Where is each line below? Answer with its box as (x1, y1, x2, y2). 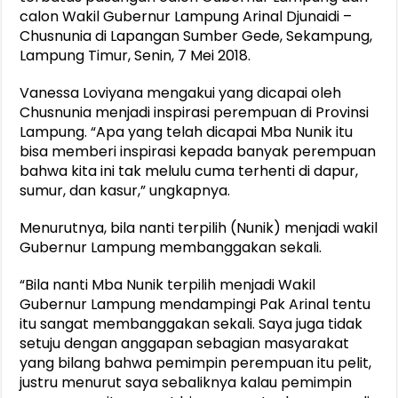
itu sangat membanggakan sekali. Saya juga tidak (20, 314, 363, 335)
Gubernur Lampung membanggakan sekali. (20, 237, 322, 259)
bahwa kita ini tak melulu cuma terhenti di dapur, (20, 161, 359, 182)
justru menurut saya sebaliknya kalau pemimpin (20, 372, 353, 394)
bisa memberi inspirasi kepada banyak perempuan (20, 141, 377, 163)
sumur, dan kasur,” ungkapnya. (20, 180, 231, 202)
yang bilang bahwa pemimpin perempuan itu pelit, (20, 353, 372, 374)
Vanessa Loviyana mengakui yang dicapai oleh (20, 83, 342, 104)
